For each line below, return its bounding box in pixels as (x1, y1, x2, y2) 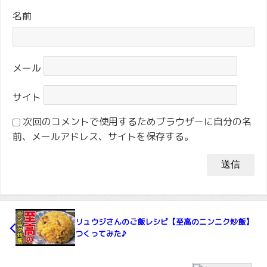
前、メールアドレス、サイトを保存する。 (13, 129, 194, 143)
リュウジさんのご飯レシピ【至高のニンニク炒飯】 (75, 216, 253, 227)
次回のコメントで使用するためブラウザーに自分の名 (23, 114, 252, 128)
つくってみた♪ (75, 228, 126, 239)
